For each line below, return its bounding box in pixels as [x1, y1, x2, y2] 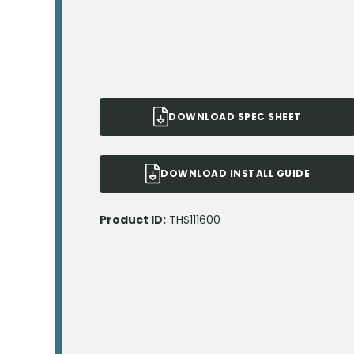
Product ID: [100, 212, 166, 228]
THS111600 [169, 212, 220, 228]
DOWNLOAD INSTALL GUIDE [160, 167, 310, 180]
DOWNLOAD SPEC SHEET [168, 110, 302, 123]
